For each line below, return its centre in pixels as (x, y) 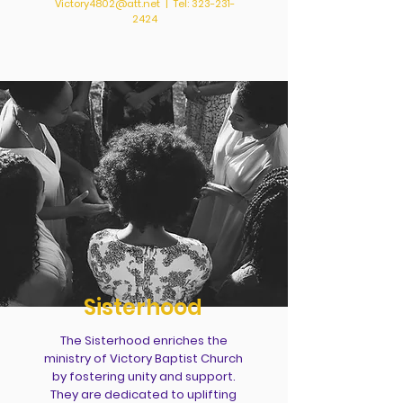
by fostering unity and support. (143, 376)
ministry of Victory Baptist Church (143, 358)
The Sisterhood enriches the (143, 340)
